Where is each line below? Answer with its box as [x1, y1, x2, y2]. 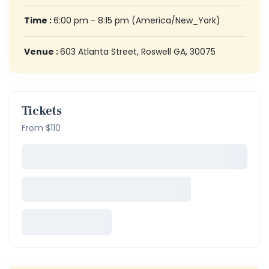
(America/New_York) [131, 14, 220, 26]
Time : [24, 14, 53, 26]
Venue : [24, 45, 60, 58]
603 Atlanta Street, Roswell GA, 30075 [60, 45, 216, 58]
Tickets [22, 103, 62, 119]
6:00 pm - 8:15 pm [53, 14, 131, 26]
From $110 [22, 121, 61, 134]
